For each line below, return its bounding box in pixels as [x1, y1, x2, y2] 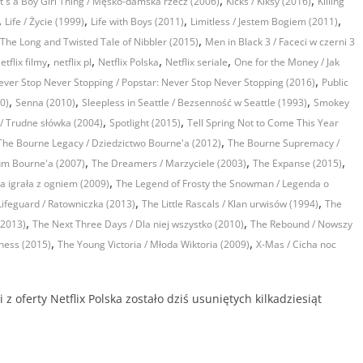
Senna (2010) [15, 96, 75, 110]
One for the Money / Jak [234, 55, 340, 70]
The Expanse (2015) [253, 156, 342, 171]
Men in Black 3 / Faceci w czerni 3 [205, 35, 355, 49]
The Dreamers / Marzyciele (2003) [92, 156, 246, 171]
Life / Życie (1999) [5, 15, 84, 29]
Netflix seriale [165, 55, 228, 70]
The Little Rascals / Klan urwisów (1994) [142, 197, 318, 211]
